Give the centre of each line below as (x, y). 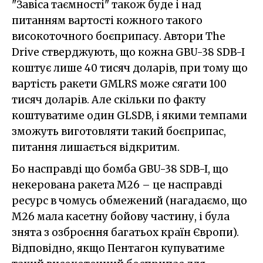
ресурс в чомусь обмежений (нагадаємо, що (129, 201)
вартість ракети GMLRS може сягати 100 (119, 84)
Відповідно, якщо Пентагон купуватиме (118, 248)
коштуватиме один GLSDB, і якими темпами (129, 116)
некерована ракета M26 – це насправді (117, 185)
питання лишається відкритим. (96, 147)
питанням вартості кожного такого (107, 21)
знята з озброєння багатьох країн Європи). (125, 232)
